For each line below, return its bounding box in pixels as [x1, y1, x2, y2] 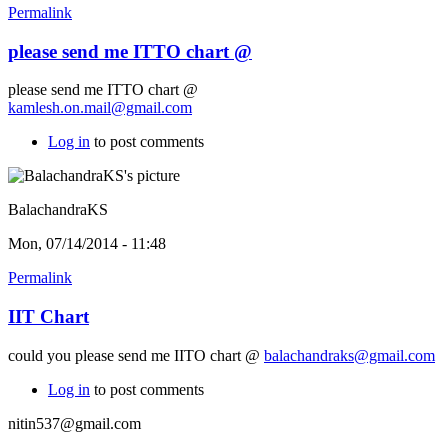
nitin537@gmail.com [8, 414, 141, 432]
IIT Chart [8, 306, 89, 328]
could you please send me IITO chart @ [8, 346, 264, 364]
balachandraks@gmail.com [264, 346, 435, 364]
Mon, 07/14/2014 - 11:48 [8, 235, 166, 253]
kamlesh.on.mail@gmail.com [8, 99, 192, 117]
